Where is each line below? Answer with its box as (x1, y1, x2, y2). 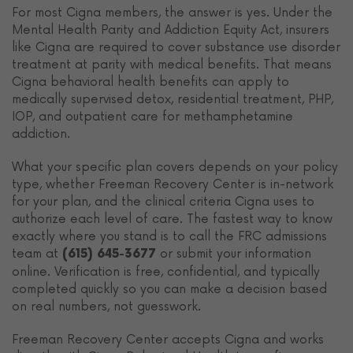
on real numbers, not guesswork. (12, 299, 201, 314)
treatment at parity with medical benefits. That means (12, 58, 332, 72)
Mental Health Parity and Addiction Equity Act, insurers (12, 23, 329, 37)
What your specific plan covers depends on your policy (12, 160, 338, 174)
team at (12, 247, 62, 261)
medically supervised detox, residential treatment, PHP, (12, 92, 333, 106)
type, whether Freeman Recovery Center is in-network (12, 177, 333, 191)
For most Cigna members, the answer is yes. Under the (12, 6, 333, 20)
